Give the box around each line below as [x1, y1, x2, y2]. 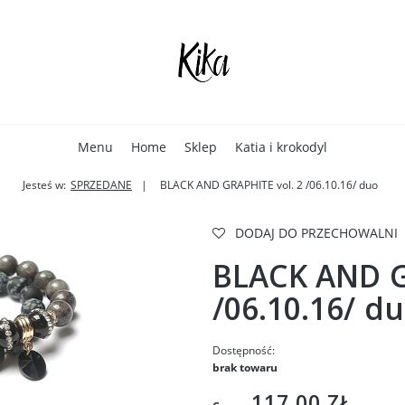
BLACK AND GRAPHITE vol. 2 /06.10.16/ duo [160, 177, 378, 193]
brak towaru [212, 360, 278, 375]
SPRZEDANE [71, 177, 132, 193]
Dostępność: [212, 343, 275, 358]
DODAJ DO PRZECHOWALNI [234, 224, 398, 241]
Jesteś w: [23, 177, 66, 193]
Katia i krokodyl [235, 138, 327, 155]
